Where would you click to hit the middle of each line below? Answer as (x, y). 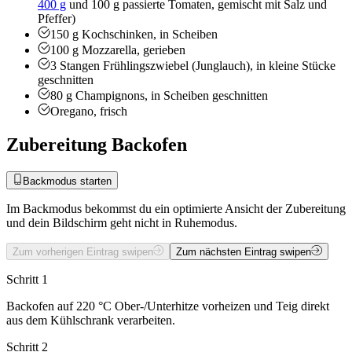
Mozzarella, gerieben (134, 50)
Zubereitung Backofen (97, 145)
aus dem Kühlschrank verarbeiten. (91, 320)
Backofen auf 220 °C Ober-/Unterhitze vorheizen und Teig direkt (168, 306)
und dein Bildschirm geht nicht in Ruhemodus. (122, 222)
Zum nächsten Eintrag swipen (244, 251)
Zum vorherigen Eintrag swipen (83, 251)
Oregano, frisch (89, 112)
